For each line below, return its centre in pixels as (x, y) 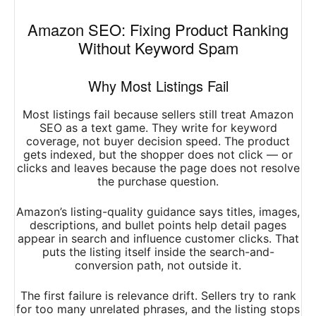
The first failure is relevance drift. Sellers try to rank (158, 296)
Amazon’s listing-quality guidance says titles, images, (158, 212)
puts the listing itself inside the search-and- (158, 252)
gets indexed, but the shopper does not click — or (158, 155)
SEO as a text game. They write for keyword (158, 128)
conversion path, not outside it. (158, 266)
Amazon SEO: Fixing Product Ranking (158, 30)
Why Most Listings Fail (158, 86)
